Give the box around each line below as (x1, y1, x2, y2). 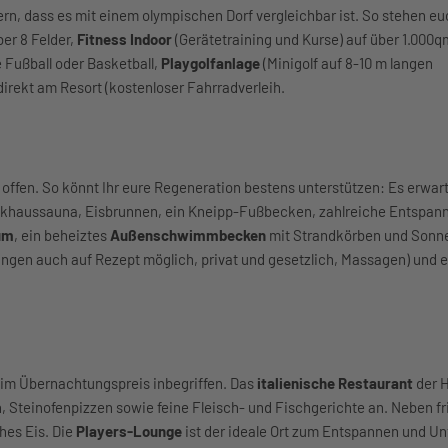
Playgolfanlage (161, 54, 260, 72)
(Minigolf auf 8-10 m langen (260, 54, 433, 72)
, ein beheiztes (14, 226, 110, 244)
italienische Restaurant (257, 374, 413, 392)
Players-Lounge (76, 422, 182, 440)
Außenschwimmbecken (110, 226, 266, 244)
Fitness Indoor (77, 30, 175, 48)
